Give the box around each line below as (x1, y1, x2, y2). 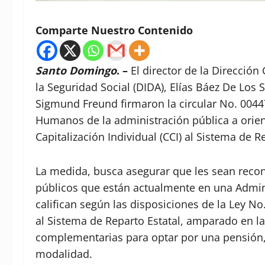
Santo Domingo (35, 63, 117, 78)
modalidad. (35, 247, 92, 261)
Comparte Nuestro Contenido (35, 23, 193, 38)
